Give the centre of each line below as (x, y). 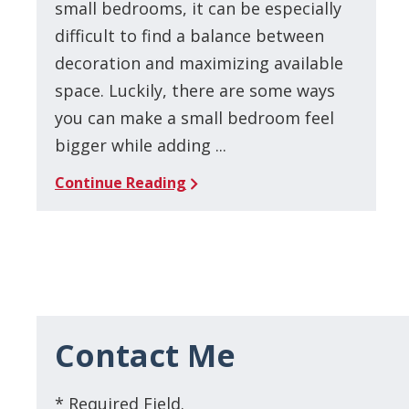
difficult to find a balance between (190, 35)
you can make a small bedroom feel (195, 117)
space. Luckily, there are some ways (195, 90)
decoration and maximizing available (199, 63)
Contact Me (146, 356)
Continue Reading (121, 182)
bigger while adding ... (141, 145)
